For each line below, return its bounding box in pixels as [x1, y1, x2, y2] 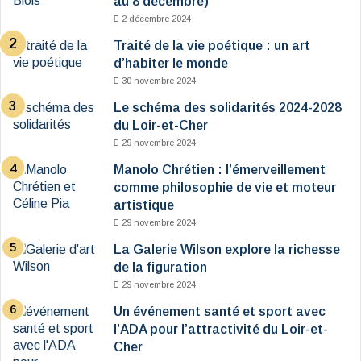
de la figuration [114, 260, 207, 275]
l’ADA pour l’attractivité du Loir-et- [114, 322, 328, 337]
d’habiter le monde [114, 56, 228, 71]
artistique [114, 198, 174, 213]
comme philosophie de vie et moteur [114, 180, 336, 195]
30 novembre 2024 [122, 76, 196, 86]
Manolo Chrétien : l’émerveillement [114, 163, 326, 177]
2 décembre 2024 [122, 14, 191, 24]
